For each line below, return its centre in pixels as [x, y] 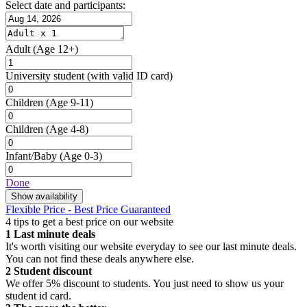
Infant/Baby [31, 156]
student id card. [38, 296]
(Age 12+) [56, 49]
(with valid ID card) [130, 76]
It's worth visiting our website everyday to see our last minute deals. [151, 247]
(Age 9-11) [70, 103]
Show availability [44, 197]
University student [45, 76]
